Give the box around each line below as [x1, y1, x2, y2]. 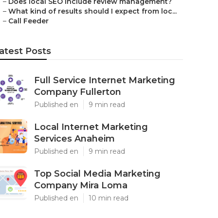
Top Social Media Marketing [34, 168, 161, 179]
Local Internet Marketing [34, 122, 148, 132]
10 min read [89, 194, 128, 202]
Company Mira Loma [34, 180, 127, 191]
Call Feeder [8, 17, 49, 25]
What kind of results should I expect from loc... [8, 7, 177, 16]
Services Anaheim [34, 133, 115, 144]
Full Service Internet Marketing [34, 75, 175, 86]
